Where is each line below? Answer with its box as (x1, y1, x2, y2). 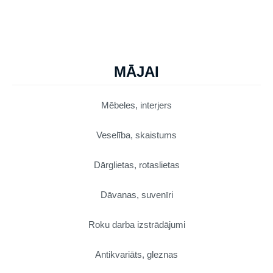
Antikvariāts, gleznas (95, 249, 178, 260)
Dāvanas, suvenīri (100, 189, 173, 200)
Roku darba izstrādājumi (88, 219, 185, 230)
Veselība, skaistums (96, 129, 177, 140)
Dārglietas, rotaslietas (93, 159, 180, 170)
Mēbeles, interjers (101, 99, 172, 110)
